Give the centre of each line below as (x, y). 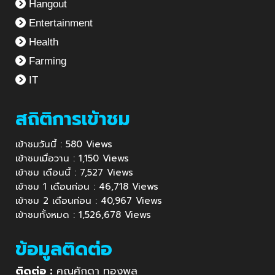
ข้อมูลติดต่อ (64, 250)
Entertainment (59, 23)
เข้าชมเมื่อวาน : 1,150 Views (72, 159)
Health (42, 42)
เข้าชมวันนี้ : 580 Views (64, 145)
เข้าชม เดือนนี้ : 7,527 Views (74, 173)
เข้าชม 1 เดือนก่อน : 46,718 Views (87, 187)
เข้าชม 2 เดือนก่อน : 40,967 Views (89, 201)
